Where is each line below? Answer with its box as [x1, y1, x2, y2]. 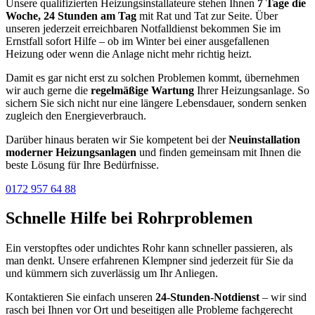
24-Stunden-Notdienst [155, 291, 259, 304]
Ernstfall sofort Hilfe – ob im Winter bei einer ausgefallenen [6, 34, 269, 47]
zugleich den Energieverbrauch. [6, 109, 146, 122]
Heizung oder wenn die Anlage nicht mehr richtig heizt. [6, 47, 252, 60]
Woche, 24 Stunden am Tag [6, 9, 136, 22]
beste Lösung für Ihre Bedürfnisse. [6, 158, 159, 171]
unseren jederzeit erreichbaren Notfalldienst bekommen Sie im [6, 22, 281, 34]
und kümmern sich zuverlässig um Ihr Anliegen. [6, 267, 218, 280]
